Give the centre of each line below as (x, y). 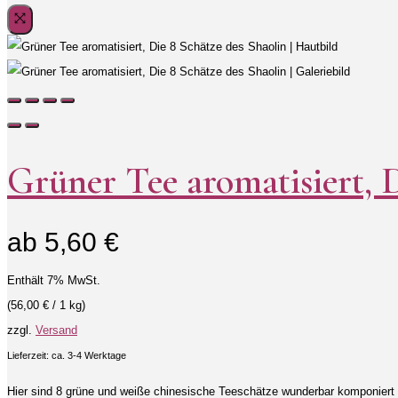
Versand (56, 330)
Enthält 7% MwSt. (54, 281)
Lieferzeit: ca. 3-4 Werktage (67, 356)
